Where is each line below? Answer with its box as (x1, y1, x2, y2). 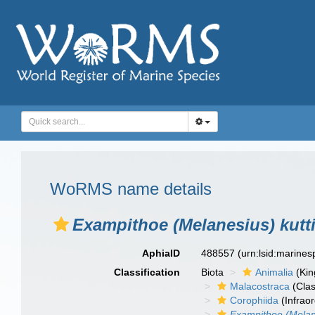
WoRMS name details (50, 179, 212, 198)
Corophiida (230, 295, 279, 306)
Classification (114, 266, 181, 278)
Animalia (255, 266, 294, 278)
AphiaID (142, 247, 181, 259)
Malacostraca (230, 281, 290, 292)
